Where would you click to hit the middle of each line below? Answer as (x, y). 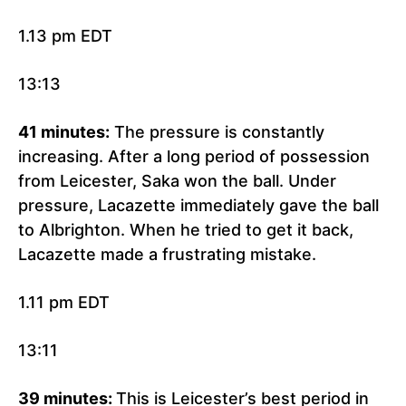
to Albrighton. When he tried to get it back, (186, 230)
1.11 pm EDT (64, 303)
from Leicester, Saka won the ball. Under (177, 181)
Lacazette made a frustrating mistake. (167, 255)
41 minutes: (64, 132)
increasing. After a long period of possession (194, 157)
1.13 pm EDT (65, 36)
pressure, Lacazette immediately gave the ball (198, 206)
